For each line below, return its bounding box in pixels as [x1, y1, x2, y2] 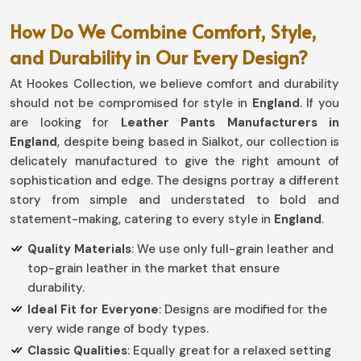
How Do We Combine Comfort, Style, [10, 19, 317, 44]
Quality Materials [27, 241, 131, 257]
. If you [299, 95, 340, 111]
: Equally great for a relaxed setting [127, 342, 331, 359]
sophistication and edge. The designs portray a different [10, 172, 339, 189]
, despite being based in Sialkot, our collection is [57, 134, 339, 150]
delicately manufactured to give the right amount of [10, 153, 339, 169]
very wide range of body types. [27, 321, 209, 337]
